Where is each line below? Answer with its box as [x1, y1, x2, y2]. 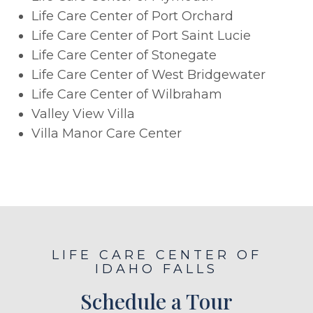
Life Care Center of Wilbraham [31, 86, 222, 102]
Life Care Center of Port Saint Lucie [31, 27, 251, 43]
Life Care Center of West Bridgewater [31, 66, 265, 82]
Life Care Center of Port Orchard [31, 8, 233, 24]
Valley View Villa [31, 105, 135, 122]
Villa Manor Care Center [31, 125, 182, 141]
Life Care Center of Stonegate [31, 47, 217, 63]
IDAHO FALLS [95, 261, 218, 277]
